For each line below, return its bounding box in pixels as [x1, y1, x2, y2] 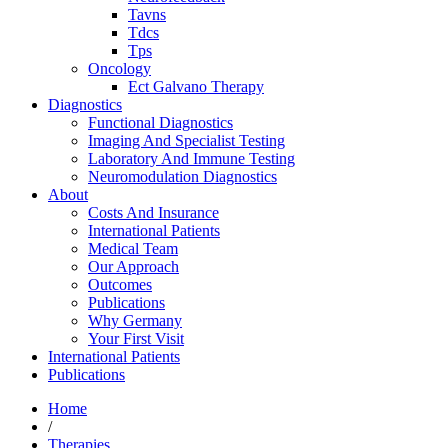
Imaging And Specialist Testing [88, 132, 285, 149]
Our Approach [88, 258, 179, 275]
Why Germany [88, 312, 182, 329]
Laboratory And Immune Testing [88, 150, 295, 167]
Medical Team [88, 240, 178, 257]
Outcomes [88, 276, 152, 293]
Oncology [88, 60, 151, 77]
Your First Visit [88, 330, 184, 347]
